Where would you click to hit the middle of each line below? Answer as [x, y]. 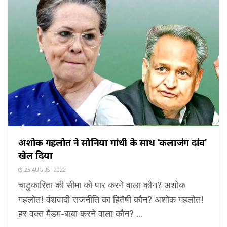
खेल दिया [35, 155]
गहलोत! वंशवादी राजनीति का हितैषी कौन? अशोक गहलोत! [111, 199]
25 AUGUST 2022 [44, 170]
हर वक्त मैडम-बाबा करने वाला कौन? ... [80, 214]
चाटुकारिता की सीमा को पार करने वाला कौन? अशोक [102, 185]
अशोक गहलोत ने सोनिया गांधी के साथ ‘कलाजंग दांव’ [112, 143]
